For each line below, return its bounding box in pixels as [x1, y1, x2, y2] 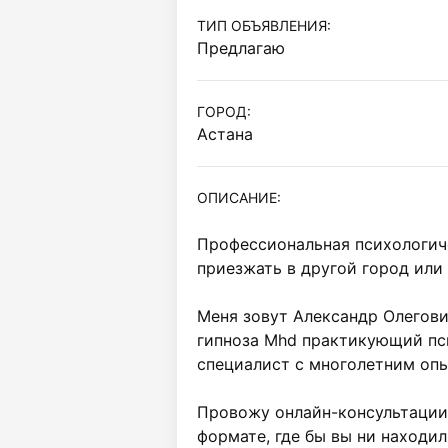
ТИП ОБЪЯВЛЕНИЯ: [197, 17, 331, 34]
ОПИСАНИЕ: [197, 189, 281, 206]
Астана [197, 124, 253, 144]
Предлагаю [197, 38, 285, 58]
